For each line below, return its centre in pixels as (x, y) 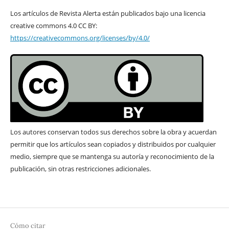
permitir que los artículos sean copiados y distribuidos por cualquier (113, 144)
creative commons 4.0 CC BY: (53, 25)
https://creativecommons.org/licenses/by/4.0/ (80, 38)
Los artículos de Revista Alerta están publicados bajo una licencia (108, 13)
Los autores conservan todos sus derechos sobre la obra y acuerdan (113, 132)
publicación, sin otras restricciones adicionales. (80, 168)
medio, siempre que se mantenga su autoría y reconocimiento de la (112, 156)
